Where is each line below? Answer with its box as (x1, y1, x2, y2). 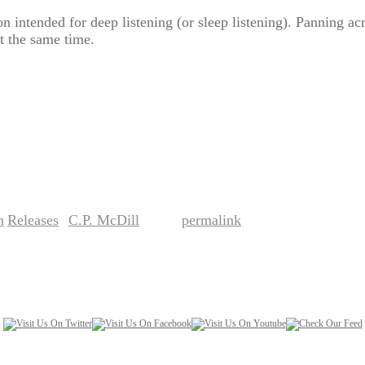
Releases (7, 212, 59, 228)
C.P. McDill (68, 212, 139, 228)
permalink (182, 212, 241, 228)
